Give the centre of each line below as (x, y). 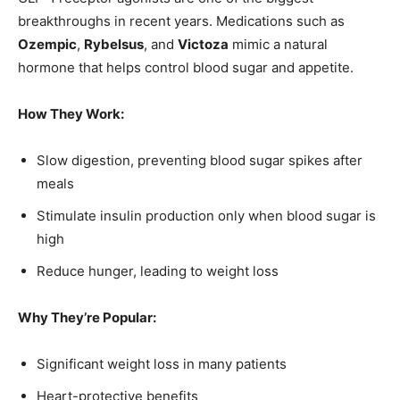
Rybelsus (114, 44)
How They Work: (71, 113)
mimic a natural (278, 44)
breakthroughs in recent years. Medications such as (181, 21)
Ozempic (47, 44)
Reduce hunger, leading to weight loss (158, 271)
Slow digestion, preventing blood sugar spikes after (200, 160)
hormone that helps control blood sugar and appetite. (186, 67)
